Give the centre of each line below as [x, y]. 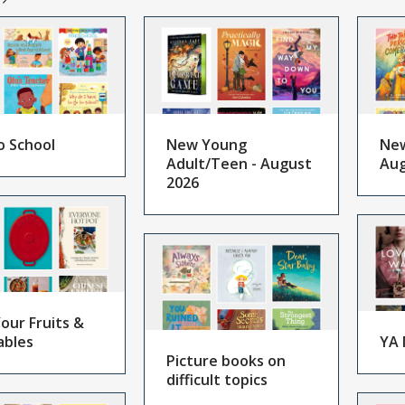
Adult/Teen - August [239, 163]
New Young [206, 144]
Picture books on [226, 361]
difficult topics [217, 380]
